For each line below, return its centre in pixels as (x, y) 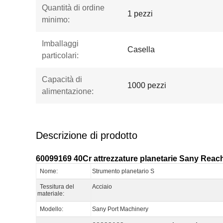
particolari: (60, 56)
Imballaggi (60, 44)
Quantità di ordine (73, 8)
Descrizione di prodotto (87, 135)
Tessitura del (57, 187)
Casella (141, 50)
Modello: (52, 209)
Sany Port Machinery (120, 209)
